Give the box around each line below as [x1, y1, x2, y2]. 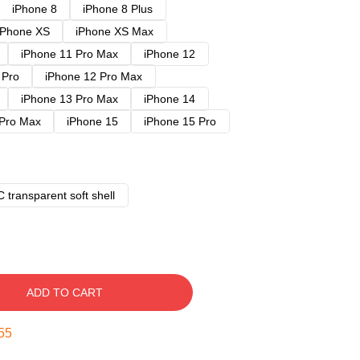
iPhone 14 [144, 92, 195, 105]
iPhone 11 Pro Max [21, 47, 118, 60]
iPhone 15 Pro [144, 115, 216, 128]
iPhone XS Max [76, 25, 153, 38]
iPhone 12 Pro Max [45, 70, 142, 83]
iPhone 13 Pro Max [21, 92, 118, 105]
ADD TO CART [26, 286, 103, 299]
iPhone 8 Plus [83, 2, 153, 15]
